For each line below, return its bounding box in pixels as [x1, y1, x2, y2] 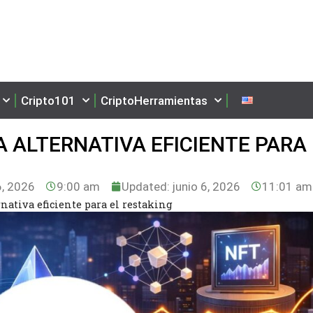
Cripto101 [21, 93, 75, 108]
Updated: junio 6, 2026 [121, 179, 240, 194]
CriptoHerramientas [101, 93, 208, 108]
